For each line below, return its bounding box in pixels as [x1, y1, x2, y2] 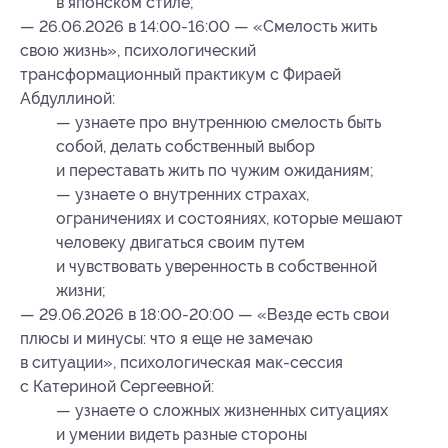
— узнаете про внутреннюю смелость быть [56, 113, 381, 133]
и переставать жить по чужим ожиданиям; [56, 161, 374, 181]
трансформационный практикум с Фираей [20, 65, 341, 85]
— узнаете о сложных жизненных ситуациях [56, 401, 388, 421]
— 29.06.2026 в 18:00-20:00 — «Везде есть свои [20, 305, 389, 325]
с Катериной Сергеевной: [20, 377, 214, 397]
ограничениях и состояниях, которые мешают [56, 209, 403, 229]
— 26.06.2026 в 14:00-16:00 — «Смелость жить [20, 17, 377, 37]
